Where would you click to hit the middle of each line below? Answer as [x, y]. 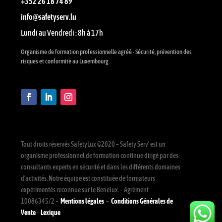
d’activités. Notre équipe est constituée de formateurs [88, 179]
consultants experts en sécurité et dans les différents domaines [101, 167]
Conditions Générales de [142, 201]
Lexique [51, 213]
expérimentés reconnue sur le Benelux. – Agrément [85, 190]
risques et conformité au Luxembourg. [65, 61]
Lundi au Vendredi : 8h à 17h [62, 33]
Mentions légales [83, 201]
